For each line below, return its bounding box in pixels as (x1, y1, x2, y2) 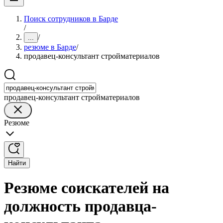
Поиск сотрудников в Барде (24, 14, 118, 23)
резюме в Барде (24, 43, 76, 51)
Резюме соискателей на (4, 179, 169, 197)
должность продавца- (4, 197, 157, 216)
